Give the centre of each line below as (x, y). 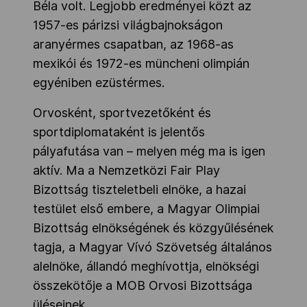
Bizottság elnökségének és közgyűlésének (153, 228)
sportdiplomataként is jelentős (119, 132)
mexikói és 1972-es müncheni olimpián (141, 64)
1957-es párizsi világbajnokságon (128, 25)
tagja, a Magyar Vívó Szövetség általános (152, 247)
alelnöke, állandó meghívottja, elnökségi (146, 267)
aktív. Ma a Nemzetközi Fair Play (126, 171)
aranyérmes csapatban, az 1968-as (133, 45)
